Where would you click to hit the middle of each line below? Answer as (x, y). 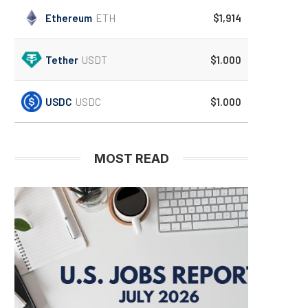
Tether (62, 59)
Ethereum (69, 18)
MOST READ (131, 158)
